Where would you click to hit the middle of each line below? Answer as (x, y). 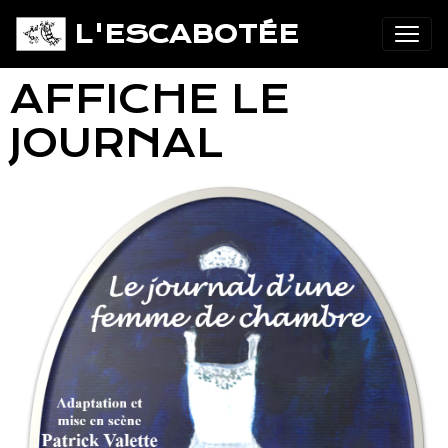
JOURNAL (117, 144)
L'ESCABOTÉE (186, 34)
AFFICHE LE (150, 100)
